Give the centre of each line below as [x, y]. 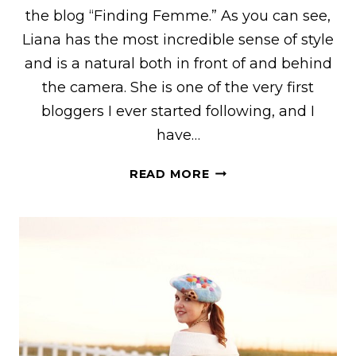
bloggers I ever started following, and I [178, 111]
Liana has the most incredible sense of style [178, 39]
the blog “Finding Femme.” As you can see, [178, 15]
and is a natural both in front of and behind [178, 63]
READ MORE [169, 174]
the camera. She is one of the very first [178, 87]
